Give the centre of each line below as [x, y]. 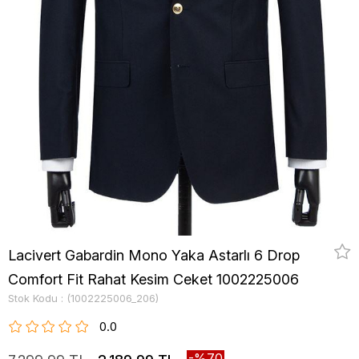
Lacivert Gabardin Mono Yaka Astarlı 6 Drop [154, 255]
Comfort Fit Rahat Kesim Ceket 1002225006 [153, 279]
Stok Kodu [33, 298]
